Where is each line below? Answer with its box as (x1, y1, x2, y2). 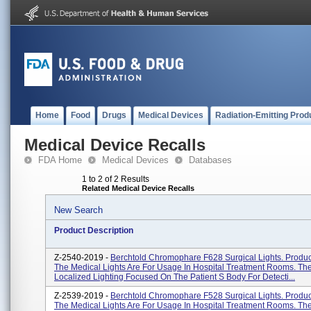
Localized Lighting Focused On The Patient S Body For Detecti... (54, 272, 295, 282)
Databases (189, 155, 232, 165)
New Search (54, 205, 103, 215)
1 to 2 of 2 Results (82, 174, 149, 184)
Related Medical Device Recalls (82, 184, 194, 192)
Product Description (54, 226, 133, 235)
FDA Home (38, 155, 82, 165)
